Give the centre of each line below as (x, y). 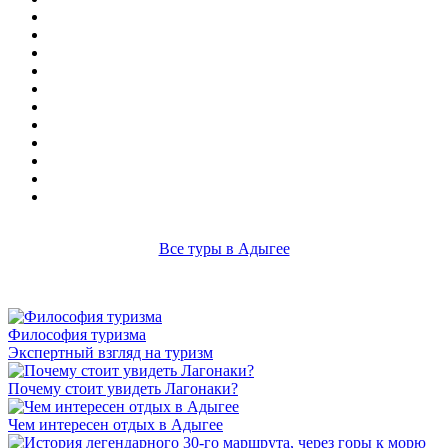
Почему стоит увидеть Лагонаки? (123, 388)
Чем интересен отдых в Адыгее (115, 424)
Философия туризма (77, 334)
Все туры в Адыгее (224, 248)
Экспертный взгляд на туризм (110, 352)
